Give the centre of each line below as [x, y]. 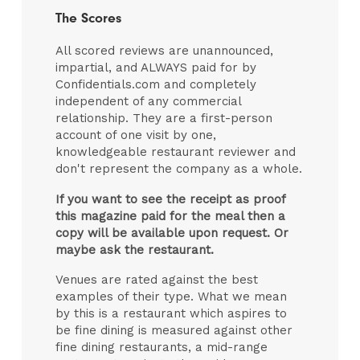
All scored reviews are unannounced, [165, 51]
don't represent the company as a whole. [179, 169]
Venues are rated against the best [157, 280]
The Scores [89, 18]
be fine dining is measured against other [174, 331]
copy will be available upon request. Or [172, 233]
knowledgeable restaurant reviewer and [176, 152]
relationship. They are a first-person [164, 119]
